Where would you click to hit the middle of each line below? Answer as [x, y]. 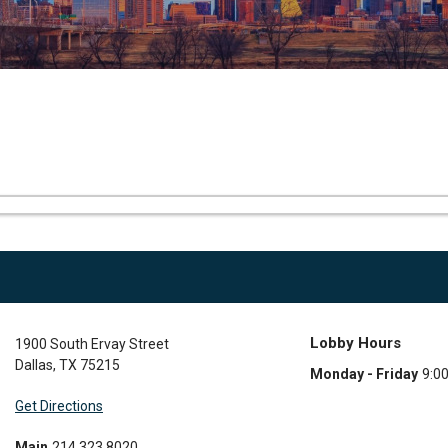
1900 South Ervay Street [92, 344]
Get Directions [59, 406]
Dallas [34, 365]
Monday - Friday [363, 374]
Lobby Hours [355, 343]
